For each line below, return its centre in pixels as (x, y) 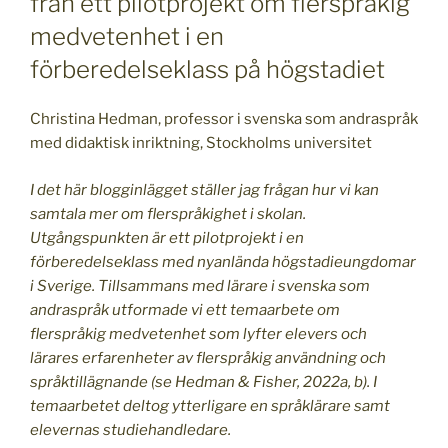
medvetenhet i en (127, 37)
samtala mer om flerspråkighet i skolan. (168, 213)
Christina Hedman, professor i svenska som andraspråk (224, 119)
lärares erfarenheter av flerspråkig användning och (208, 357)
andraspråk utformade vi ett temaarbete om (185, 309)
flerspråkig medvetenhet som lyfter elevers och (198, 333)
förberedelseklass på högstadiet (207, 70)
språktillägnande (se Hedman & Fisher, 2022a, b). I (203, 381)
